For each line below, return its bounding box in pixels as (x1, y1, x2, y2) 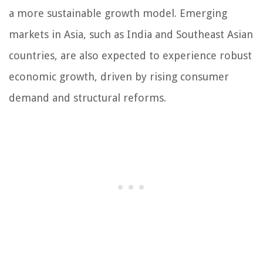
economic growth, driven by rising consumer (9, 70, 229, 83)
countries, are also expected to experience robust (9, 49, 252, 62)
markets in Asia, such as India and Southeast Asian (9, 28, 253, 41)
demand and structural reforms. (9, 92, 166, 104)
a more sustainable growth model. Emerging (9, 7, 227, 20)
